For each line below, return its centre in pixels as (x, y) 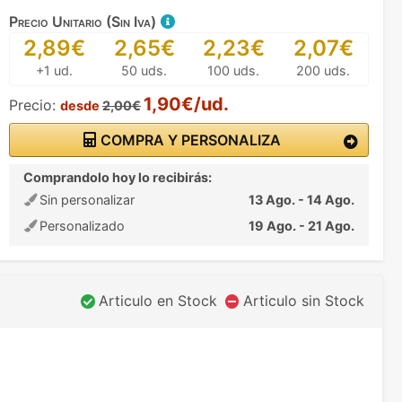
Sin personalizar (85, 199)
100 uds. (234, 70)
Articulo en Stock (158, 301)
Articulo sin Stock (304, 301)
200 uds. (323, 70)
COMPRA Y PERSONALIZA (189, 140)
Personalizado (80, 225)
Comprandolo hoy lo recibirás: (118, 177)
